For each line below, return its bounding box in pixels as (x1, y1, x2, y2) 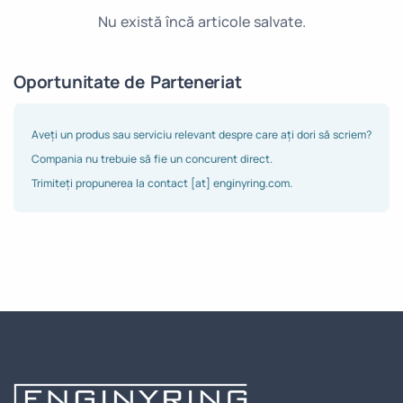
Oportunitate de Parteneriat (13, 69, 242, 94)
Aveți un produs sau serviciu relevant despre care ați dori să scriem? (31, 126, 372, 142)
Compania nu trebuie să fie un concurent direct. (31, 150, 273, 166)
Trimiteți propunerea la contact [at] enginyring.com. (31, 175, 292, 191)
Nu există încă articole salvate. (97, 11, 306, 31)
